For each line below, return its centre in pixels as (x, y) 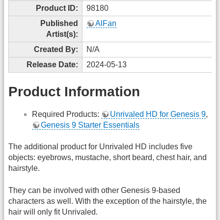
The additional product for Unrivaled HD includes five (100, 147)
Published (59, 23)
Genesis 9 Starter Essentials (90, 125)
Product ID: (57, 8)
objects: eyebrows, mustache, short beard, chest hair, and (108, 158)
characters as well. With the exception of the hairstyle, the (108, 201)
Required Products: (67, 114)
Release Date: (52, 64)
